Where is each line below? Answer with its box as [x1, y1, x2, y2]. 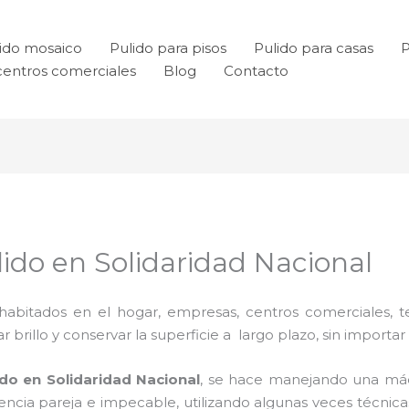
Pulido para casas [254, 39, 373, 57]
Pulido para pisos [110, 39, 226, 57]
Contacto [224, 62, 288, 79]
